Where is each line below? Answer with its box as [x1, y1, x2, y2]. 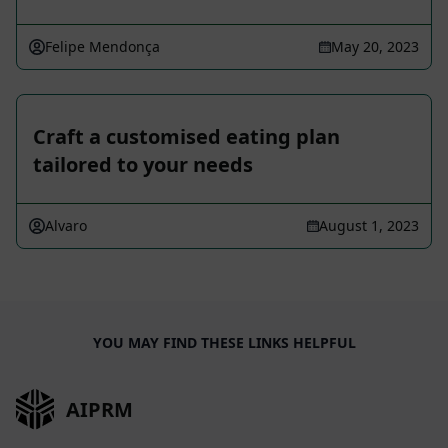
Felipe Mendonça [45, 37, 160, 57]
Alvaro [45, 216, 87, 236]
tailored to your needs [33, 151, 253, 179]
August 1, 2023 [319, 216, 419, 236]
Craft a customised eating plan [33, 123, 340, 151]
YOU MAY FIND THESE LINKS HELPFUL [92, 333, 356, 353]
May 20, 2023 [331, 37, 419, 57]
